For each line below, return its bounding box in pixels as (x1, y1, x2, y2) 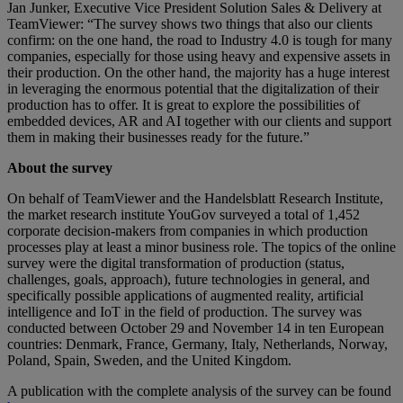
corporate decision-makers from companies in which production (7, 223, 368, 239)
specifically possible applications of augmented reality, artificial (7, 288, 363, 304)
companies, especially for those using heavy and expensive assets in (7, 49, 390, 65)
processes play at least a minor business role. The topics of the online (7, 239, 396, 255)
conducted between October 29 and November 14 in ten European (7, 320, 384, 336)
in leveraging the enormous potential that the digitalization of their (7, 81, 379, 97)
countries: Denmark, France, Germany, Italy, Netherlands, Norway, (7, 336, 388, 353)
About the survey (7, 160, 112, 176)
